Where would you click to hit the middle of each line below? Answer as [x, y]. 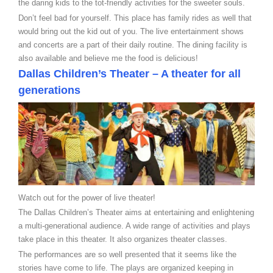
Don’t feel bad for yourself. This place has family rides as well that [135, 18]
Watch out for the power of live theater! [87, 197]
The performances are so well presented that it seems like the [127, 254]
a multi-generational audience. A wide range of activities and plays [134, 226]
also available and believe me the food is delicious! [108, 58]
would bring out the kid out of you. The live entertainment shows [131, 31]
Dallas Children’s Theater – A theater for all [129, 73]
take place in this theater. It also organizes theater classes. [123, 239]
